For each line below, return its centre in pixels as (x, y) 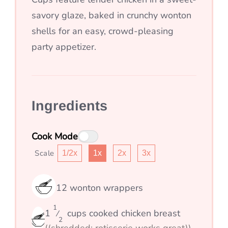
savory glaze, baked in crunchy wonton (111, 15)
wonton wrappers (106, 188)
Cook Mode (55, 136)
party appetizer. (64, 47)
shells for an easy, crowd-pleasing (103, 31)
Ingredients (69, 106)
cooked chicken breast (133, 213)
